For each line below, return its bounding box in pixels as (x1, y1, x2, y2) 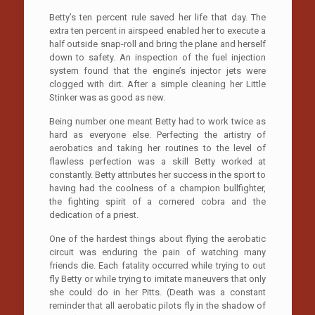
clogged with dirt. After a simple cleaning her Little (49, 78, 266, 89)
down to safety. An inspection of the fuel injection (49, 51, 266, 63)
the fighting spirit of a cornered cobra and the (49, 195, 266, 207)
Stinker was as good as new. (49, 91, 165, 103)
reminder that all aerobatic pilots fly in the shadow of (49, 300, 266, 311)
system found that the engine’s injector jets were (49, 65, 266, 76)
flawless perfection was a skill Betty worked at (49, 155, 266, 167)
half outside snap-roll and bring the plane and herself (49, 38, 266, 49)
